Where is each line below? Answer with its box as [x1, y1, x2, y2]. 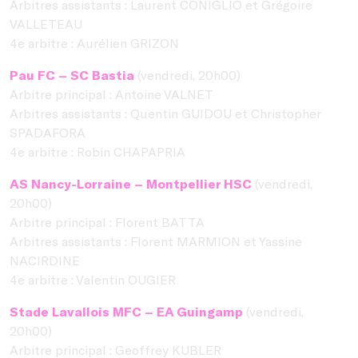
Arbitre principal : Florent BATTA [10, 213, 205, 229]
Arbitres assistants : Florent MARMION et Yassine [10, 233, 302, 249]
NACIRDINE [10, 252, 80, 268]
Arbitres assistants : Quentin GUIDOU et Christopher [10, 105, 320, 121]
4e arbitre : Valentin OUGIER [10, 271, 176, 287]
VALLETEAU [10, 15, 82, 31]
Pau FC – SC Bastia [10, 66, 134, 82]
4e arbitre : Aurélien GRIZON [10, 34, 179, 50]
